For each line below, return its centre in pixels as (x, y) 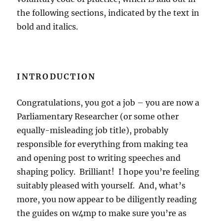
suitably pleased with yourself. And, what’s (101, 186)
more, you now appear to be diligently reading (107, 200)
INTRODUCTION (56, 77)
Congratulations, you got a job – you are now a (108, 103)
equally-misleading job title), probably (93, 130)
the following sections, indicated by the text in (108, 13)
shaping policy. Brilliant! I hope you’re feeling (108, 172)
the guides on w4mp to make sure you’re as (102, 213)
